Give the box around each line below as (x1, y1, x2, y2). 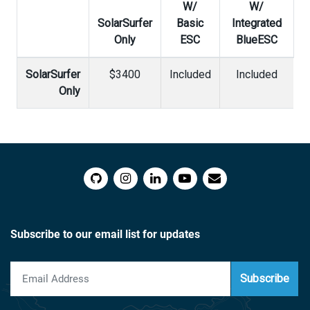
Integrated (231, 17, 282, 30)
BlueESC (235, 33, 277, 46)
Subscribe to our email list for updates (10, 228, 200, 241)
